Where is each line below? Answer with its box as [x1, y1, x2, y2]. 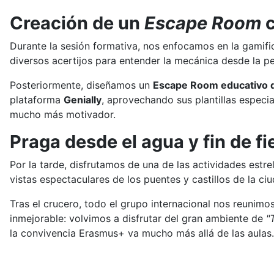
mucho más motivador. [10, 108, 116, 121]
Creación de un [10, 12, 144, 34]
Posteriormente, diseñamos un [10, 79, 153, 92]
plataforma [10, 94, 64, 106]
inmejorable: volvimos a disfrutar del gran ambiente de [10, 212, 266, 225]
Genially [64, 94, 102, 106]
